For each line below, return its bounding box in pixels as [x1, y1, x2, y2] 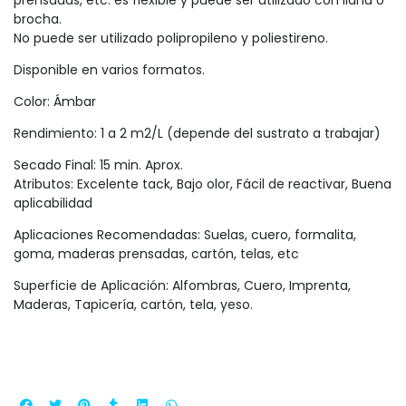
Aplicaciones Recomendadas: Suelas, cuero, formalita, [14, 225, 356, 244]
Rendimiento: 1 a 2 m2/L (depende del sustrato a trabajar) [14, 123, 381, 142]
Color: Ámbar [14, 92, 96, 111]
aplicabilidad [14, 193, 92, 212]
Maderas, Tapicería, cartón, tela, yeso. [14, 295, 253, 314]
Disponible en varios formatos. [14, 60, 205, 79]
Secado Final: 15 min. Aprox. [14, 155, 183, 174]
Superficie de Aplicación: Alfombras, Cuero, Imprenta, [14, 275, 351, 295]
